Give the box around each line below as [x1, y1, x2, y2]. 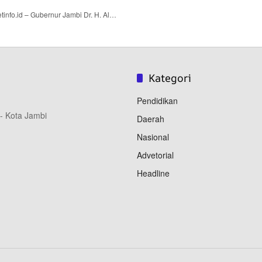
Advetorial [137, 149, 174, 161]
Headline [137, 167, 170, 180]
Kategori [149, 71, 191, 85]
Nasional [137, 131, 169, 143]
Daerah [137, 113, 164, 125]
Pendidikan [137, 95, 178, 107]
